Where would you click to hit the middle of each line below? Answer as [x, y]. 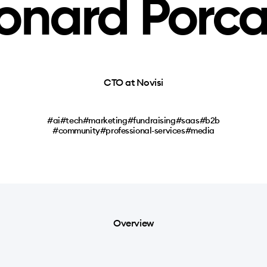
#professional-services [142, 131]
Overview [133, 223]
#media [200, 131]
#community [76, 131]
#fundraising [151, 120]
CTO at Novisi [133, 82]
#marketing [105, 120]
